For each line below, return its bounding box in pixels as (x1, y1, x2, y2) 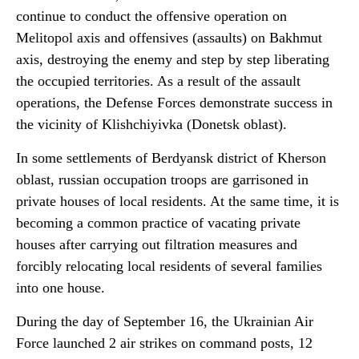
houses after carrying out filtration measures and (16, 236, 297, 252)
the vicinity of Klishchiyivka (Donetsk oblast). (16, 116, 287, 132)
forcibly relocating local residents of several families (16, 258, 322, 274)
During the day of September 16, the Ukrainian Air (16, 313, 313, 329)
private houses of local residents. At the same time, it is (16, 193, 339, 209)
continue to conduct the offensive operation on (16, 8, 287, 24)
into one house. (16, 280, 105, 296)
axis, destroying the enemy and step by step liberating (16, 51, 329, 67)
